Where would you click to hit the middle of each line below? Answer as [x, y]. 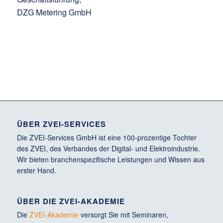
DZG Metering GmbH [54, 12]
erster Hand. [36, 170]
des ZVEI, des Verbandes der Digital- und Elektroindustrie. [108, 148]
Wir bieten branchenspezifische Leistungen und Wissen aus [111, 159]
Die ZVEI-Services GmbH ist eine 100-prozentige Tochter [107, 137]
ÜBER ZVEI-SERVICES [61, 124]
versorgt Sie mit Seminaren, [123, 214]
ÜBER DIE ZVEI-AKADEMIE [71, 201]
